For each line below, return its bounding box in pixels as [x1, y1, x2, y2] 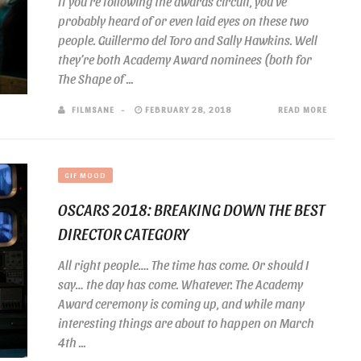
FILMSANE [72, 104, 114, 114]
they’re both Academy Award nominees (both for [58, 52, 312, 67]
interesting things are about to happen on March [58, 315, 314, 330]
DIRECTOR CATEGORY [58, 224, 189, 243]
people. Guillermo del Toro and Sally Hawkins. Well [58, 32, 317, 48]
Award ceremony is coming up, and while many [58, 296, 305, 311]
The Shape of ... [58, 71, 134, 86]
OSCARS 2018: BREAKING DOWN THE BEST [58, 200, 325, 219]
